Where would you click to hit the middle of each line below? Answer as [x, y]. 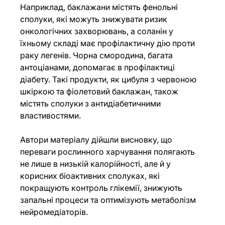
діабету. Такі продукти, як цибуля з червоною [109, 80]
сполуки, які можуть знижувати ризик [95, 19]
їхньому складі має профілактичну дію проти [109, 43]
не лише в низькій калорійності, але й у [97, 164]
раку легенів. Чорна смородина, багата [98, 55]
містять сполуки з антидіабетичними [92, 104]
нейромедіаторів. [54, 212]
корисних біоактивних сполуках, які [91, 176]
